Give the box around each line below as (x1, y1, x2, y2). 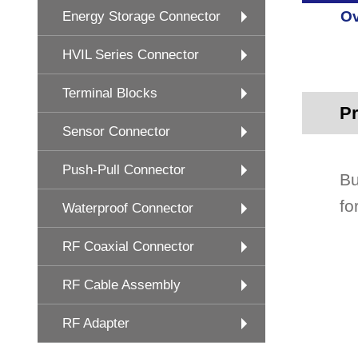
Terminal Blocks (62, 86, 157, 101)
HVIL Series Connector (62, 47, 199, 62)
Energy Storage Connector (62, 9, 221, 24)
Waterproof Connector (62, 201, 193, 216)
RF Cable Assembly (62, 277, 181, 292)
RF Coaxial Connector (62, 239, 194, 254)
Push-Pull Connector (62, 162, 185, 177)
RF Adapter (62, 316, 129, 331)
